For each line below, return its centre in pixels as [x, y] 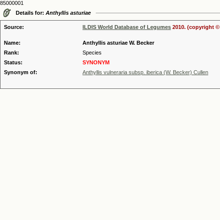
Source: [14, 27]
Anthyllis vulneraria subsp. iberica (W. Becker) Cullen [145, 72]
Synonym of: [21, 72]
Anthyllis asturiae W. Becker [118, 43]
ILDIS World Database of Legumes [127, 27]
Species [92, 53]
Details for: [31, 13]
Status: [13, 62]
